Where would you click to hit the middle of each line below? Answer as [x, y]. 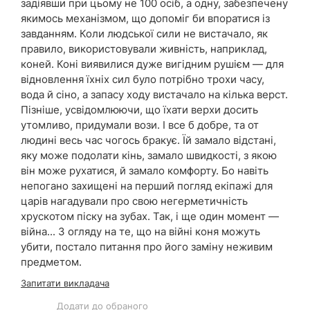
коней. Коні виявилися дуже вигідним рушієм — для [152, 64]
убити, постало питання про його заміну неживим [147, 247]
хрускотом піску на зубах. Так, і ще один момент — [150, 216]
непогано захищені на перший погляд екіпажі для [147, 186]
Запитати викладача [65, 283]
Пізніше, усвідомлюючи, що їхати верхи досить [139, 110]
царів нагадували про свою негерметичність [134, 201]
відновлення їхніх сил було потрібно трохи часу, [143, 79]
